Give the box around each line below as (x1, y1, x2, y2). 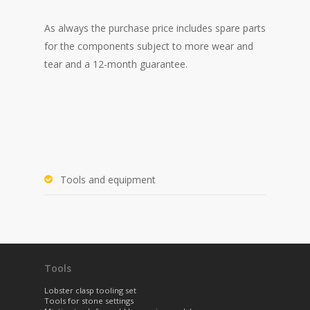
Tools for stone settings (44, 295, 134, 306)
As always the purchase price (44, 21, 176, 35)
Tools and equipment (60, 172, 156, 186)
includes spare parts (176, 21, 266, 35)
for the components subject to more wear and (44, 39, 253, 53)
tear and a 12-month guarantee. (44, 57, 188, 71)
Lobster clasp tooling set (44, 284, 136, 295)
